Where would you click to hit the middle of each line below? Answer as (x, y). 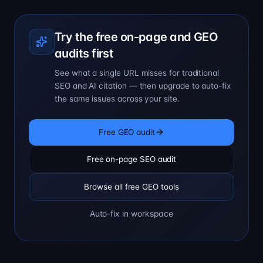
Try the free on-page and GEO (136, 37)
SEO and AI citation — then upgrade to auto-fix (143, 85)
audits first (84, 53)
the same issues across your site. (117, 98)
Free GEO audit (127, 132)
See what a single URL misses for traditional (137, 73)
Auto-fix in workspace (131, 213)
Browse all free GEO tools (131, 186)
